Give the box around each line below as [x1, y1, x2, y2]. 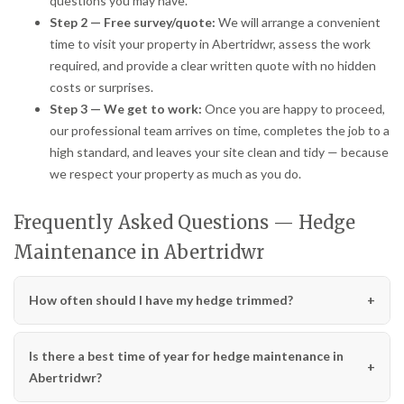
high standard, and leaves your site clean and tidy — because [50, 143, 389, 160]
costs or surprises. [50, 78, 153, 95]
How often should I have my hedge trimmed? [29, 291, 293, 308]
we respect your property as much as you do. [50, 165, 301, 181]
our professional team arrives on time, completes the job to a [50, 122, 390, 138]
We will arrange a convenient [216, 14, 381, 30]
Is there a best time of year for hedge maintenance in [29, 347, 344, 363]
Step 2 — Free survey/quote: [50, 14, 216, 30]
